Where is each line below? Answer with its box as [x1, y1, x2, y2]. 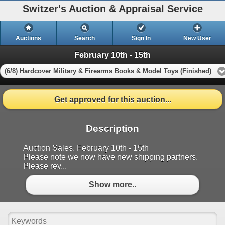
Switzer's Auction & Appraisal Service [22, 3, 203, 14]
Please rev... [23, 161, 67, 170]
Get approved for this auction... [54, 95, 171, 104]
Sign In [131, 35, 151, 42]
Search [74, 35, 95, 42]
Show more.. [89, 180, 136, 189]
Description [86, 123, 139, 134]
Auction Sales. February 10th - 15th [23, 143, 149, 152]
